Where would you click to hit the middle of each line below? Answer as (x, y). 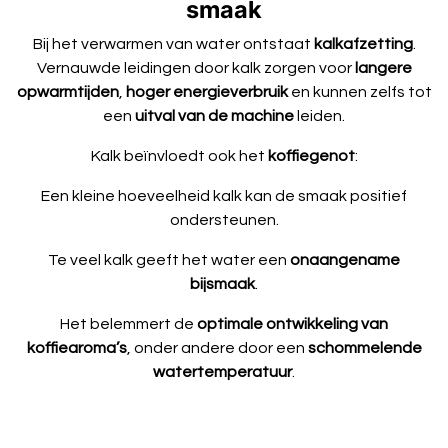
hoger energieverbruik (206, 91)
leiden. (319, 115)
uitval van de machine (214, 115)
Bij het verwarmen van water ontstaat (173, 43)
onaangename (345, 259)
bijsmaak (222, 283)
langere (383, 67)
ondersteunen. (224, 219)
